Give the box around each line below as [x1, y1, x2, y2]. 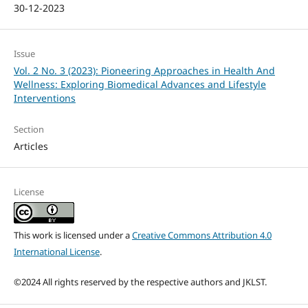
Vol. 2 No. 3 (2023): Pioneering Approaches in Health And [13, 63, 275, 77]
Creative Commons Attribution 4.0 [131, 228, 272, 241]
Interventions [13, 91, 76, 104]
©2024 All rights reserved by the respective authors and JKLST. [13, 275, 267, 288]
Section [13, 122, 44, 135]
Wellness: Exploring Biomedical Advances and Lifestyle [13, 77, 266, 91]
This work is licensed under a [13, 228, 132, 241]
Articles [13, 139, 48, 153]
